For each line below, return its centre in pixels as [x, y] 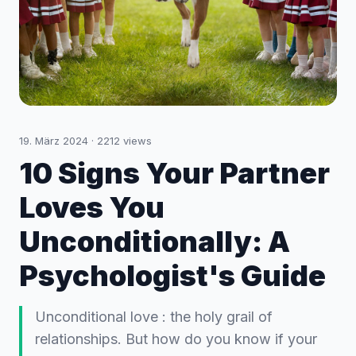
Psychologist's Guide [172, 276]
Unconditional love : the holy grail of [154, 317]
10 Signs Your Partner [174, 173]
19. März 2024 [54, 141]
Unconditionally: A [155, 242]
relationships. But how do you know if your [176, 339]
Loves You [92, 207]
